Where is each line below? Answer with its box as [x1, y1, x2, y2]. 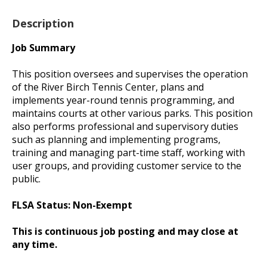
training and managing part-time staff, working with [12, 145, 245, 159]
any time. [12, 237, 57, 251]
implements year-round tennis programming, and [12, 93, 234, 107]
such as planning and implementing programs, [12, 132, 221, 146]
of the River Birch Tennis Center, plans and [12, 80, 204, 94]
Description [12, 15, 74, 30]
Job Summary [12, 41, 75, 54]
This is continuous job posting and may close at [12, 224, 238, 238]
